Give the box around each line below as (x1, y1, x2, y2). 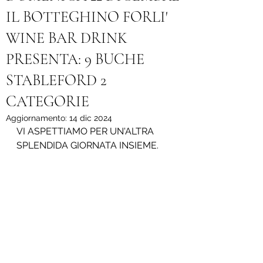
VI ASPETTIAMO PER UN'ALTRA (16, 126, 156, 137)
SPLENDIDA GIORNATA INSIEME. (16, 140, 159, 151)
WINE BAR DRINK (6, 29, 127, 47)
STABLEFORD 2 (6, 71, 106, 89)
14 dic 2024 (69, 113, 112, 123)
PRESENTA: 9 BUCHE (6, 50, 144, 68)
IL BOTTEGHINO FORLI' (6, 8, 168, 26)
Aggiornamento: (6, 113, 69, 123)
